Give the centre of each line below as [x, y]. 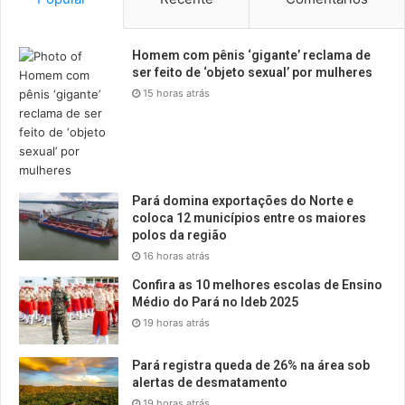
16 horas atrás [176, 256]
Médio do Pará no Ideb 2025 [215, 302]
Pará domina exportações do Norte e [243, 201]
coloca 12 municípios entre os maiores [249, 218]
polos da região [179, 235]
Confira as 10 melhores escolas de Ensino [257, 285]
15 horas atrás [176, 94]
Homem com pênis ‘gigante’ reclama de [251, 56]
